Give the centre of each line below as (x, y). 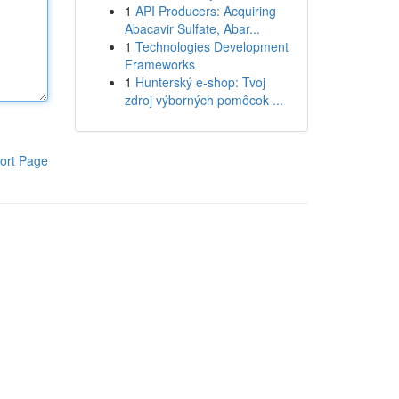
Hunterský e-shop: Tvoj (200, 82)
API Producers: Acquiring (205, 11)
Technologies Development (212, 46)
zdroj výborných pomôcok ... (204, 100)
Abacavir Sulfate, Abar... (192, 28)
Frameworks (159, 64)
